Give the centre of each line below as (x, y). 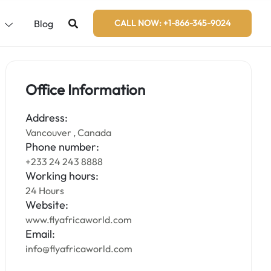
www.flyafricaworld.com (79, 220)
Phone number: (63, 147)
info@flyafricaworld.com (79, 249)
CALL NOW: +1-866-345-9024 (172, 23)
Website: (47, 205)
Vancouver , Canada (69, 132)
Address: (47, 118)
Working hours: (62, 176)
